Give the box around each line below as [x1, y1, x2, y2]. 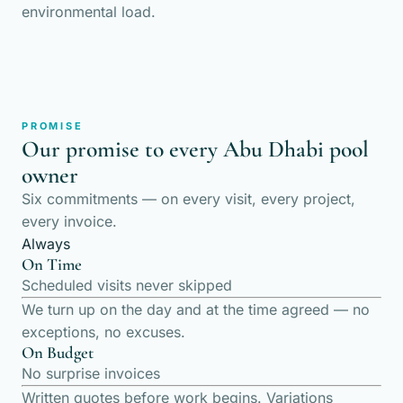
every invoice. [22, 212, 117, 230]
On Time [22, 255, 82, 274]
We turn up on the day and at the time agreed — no [22, 300, 370, 318]
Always [22, 235, 70, 253]
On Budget [22, 343, 94, 363]
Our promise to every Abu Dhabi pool [22, 135, 369, 163]
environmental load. [22, 3, 156, 21]
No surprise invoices [22, 364, 160, 382]
